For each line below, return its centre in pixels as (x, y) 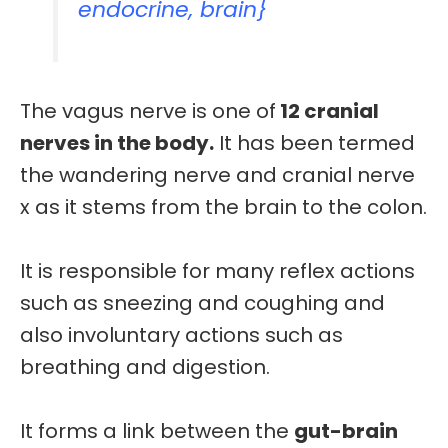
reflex (307, 271)
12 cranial (327, 111)
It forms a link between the (157, 431)
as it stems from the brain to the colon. (228, 207)
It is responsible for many (147, 271)
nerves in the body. (117, 143)
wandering (116, 175)
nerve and (227, 175)
